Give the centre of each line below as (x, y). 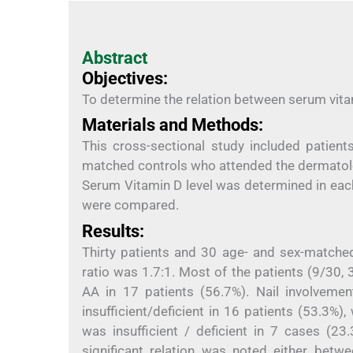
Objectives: (125, 78)
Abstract (115, 58)
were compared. (130, 205)
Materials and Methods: (173, 125)
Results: (113, 231)
